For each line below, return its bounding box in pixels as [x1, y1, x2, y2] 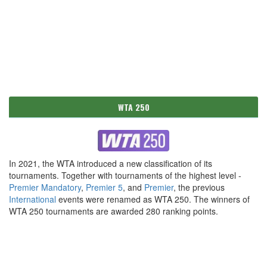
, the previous [173, 181, 225, 194]
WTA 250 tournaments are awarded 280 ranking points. [9, 205, 218, 218]
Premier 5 [86, 181, 123, 194]
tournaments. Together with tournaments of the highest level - [9, 169, 241, 182]
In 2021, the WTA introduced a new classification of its [9, 157, 212, 170]
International [9, 193, 56, 206]
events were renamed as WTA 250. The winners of [56, 193, 250, 206]
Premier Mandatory [9, 181, 81, 194]
